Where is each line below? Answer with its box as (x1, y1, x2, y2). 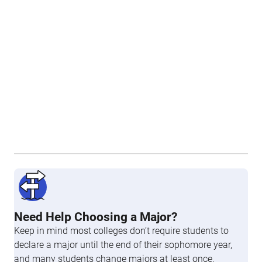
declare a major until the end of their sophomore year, (14, 239, 232, 250)
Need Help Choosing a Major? (14, 210, 177, 224)
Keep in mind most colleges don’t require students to (14, 225, 229, 236)
